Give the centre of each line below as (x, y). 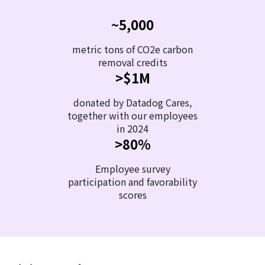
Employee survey (132, 169)
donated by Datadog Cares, (132, 103)
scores (132, 195)
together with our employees (132, 116)
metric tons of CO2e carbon (132, 49)
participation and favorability (132, 182)
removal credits (132, 62)
